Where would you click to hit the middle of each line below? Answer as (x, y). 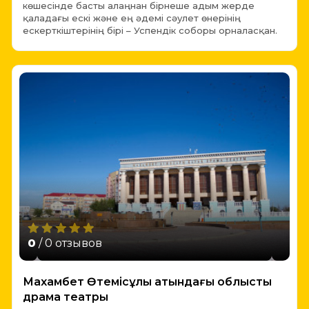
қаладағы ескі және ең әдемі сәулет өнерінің (132, 18)
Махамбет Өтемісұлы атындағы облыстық (147, 281)
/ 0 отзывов (69, 243)
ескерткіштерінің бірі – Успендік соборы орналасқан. (150, 31)
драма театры (66, 297)
